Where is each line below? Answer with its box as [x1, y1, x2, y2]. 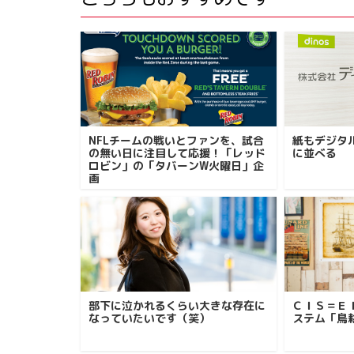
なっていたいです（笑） [88, 311, 210, 326]
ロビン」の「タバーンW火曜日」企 [88, 158, 264, 173]
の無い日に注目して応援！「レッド [88, 145, 265, 160]
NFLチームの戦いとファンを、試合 [88, 133, 264, 148]
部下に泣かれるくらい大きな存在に [88, 298, 265, 313]
